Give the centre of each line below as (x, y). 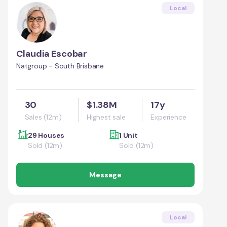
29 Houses (46, 135)
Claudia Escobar (52, 53)
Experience (168, 117)
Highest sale (106, 117)
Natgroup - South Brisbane (60, 66)
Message (105, 175)
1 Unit (128, 135)
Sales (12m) (43, 117)
